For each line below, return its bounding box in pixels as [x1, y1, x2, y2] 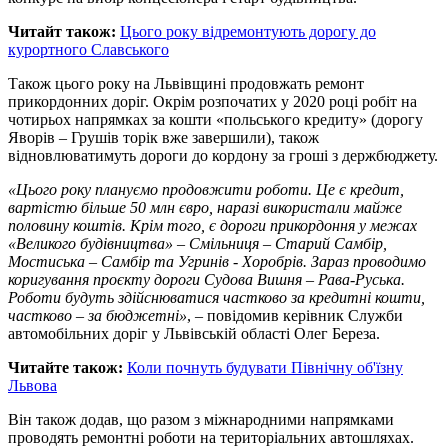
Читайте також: [8, 358, 123, 376]
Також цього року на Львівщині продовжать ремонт [8, 74, 364, 92]
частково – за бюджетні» [8, 306, 187, 324]
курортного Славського [8, 40, 169, 58]
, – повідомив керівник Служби [187, 306, 403, 324]
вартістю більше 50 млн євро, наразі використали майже [8, 198, 402, 216]
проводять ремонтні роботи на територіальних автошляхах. [8, 428, 414, 446]
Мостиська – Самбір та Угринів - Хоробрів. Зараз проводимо [8, 252, 426, 270]
